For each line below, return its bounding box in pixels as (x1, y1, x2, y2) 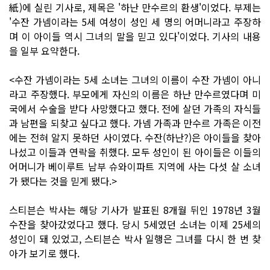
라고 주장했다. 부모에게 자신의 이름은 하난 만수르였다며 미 (9, 86, 261, 101)
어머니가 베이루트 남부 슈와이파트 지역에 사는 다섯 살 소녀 (9, 159, 261, 174)
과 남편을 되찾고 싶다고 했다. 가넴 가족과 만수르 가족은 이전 (9, 115, 261, 130)
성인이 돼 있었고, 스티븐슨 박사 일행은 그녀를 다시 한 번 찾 (9, 231, 261, 246)
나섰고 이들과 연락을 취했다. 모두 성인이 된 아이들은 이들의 (9, 144, 261, 159)
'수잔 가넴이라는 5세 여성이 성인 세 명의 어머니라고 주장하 (9, 14, 261, 29)
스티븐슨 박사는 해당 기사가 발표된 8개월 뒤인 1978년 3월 (9, 202, 261, 217)
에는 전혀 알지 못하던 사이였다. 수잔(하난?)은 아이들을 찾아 (9, 130, 261, 145)
